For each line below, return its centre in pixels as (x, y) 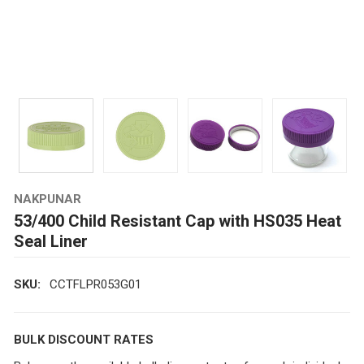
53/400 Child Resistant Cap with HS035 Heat (177, 221)
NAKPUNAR (47, 199)
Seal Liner (50, 241)
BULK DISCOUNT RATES (83, 340)
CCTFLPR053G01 (95, 285)
